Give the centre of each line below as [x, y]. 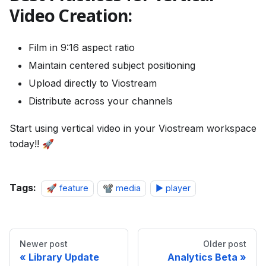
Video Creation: [71, 17]
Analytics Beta [202, 257]
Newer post [44, 244]
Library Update [64, 257]
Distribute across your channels [101, 101]
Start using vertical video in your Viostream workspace [133, 128]
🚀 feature [67, 188]
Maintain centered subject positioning [112, 65]
